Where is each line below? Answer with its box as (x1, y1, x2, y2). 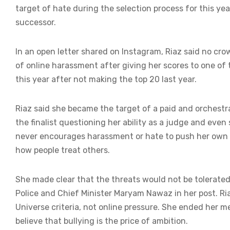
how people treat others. (15, 145, 110, 156)
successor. (15, 17, 56, 28)
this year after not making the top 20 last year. (15, 74, 197, 85)
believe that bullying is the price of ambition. (15, 216, 188, 226)
